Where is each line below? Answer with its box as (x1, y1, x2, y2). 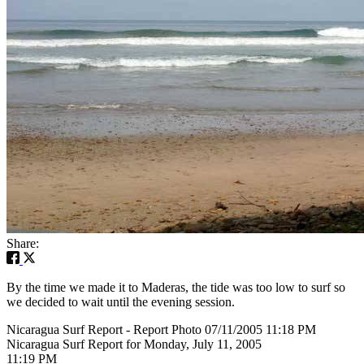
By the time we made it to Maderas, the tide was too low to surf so (6, 279, 345, 294)
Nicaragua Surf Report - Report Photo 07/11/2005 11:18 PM (6, 322, 316, 336)
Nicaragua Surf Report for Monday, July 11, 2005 (6, 336, 262, 351)
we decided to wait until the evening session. (6, 294, 235, 309)
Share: (6, 236, 39, 250)
